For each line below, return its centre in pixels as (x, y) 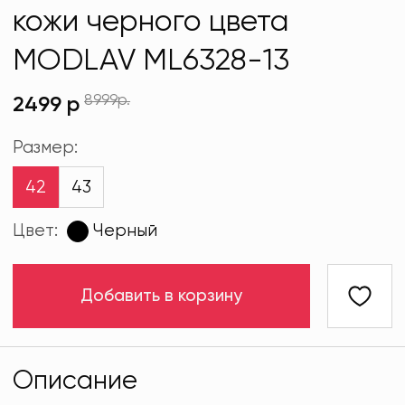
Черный (125, 231)
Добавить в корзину (162, 297)
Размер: (46, 147)
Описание (75, 381)
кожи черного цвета (151, 23)
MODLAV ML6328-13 (151, 62)
